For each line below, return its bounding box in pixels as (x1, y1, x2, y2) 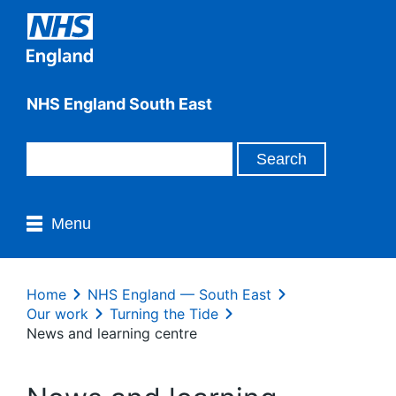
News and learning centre (27, 324, 197, 342)
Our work (27, 305, 88, 323)
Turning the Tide (110, 305, 218, 323)
